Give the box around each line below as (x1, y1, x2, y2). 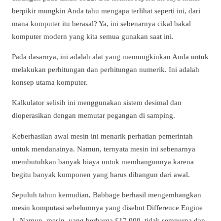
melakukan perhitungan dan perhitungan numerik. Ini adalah (12, 65, 199, 74)
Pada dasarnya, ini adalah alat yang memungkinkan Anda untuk (12, 52, 209, 61)
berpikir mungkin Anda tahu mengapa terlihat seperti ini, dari (12, 6, 200, 15)
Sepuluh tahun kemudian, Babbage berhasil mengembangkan (12, 190, 201, 199)
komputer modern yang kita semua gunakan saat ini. (12, 32, 174, 41)
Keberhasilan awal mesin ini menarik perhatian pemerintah (12, 131, 193, 140)
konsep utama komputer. (12, 78, 88, 87)
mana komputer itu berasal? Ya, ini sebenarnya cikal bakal (12, 19, 191, 28)
